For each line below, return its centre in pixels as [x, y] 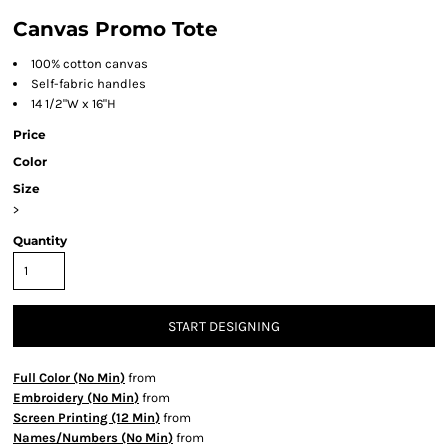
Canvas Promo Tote [115, 29]
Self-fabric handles [88, 83]
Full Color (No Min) [69, 377]
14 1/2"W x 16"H [73, 103]
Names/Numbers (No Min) [93, 437]
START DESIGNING [224, 327]
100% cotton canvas [89, 63]
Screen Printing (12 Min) [86, 417]
